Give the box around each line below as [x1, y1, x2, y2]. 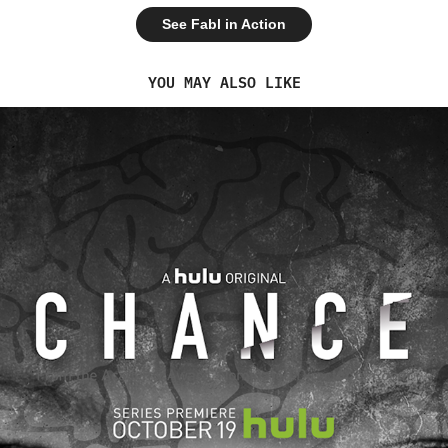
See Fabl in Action [162, 16, 286, 33]
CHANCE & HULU [126, 327, 322, 362]
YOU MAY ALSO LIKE [147, 71, 301, 93]
